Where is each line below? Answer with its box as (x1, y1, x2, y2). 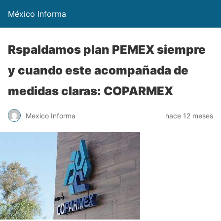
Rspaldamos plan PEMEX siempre (8, 42, 206, 57)
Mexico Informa (26, 111, 75, 120)
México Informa (8, 9, 66, 19)
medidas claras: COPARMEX (8, 84, 173, 98)
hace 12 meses (165, 111, 213, 120)
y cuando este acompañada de (8, 63, 188, 77)
